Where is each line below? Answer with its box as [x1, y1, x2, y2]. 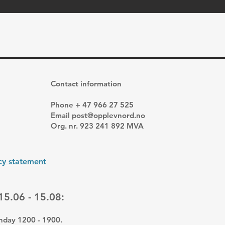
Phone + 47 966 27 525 [51, 100, 134, 109]
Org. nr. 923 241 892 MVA [51, 121, 144, 131]
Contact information [51, 79, 122, 88]
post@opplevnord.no [72, 110, 145, 120]
